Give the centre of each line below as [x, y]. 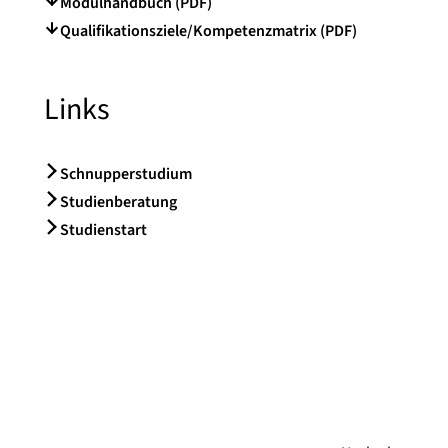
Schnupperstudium [126, 173]
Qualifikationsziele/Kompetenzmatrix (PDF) [208, 30]
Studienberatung [118, 201]
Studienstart [103, 229]
